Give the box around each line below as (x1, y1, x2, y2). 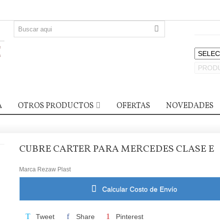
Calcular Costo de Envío (100, 185, 178, 193)
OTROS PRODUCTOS (17, 101, 94, 111)
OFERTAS (116, 101, 150, 111)
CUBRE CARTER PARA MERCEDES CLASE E (19, 142, 214, 156)
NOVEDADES (165, 101, 214, 111)
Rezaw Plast (37, 165, 71, 173)
